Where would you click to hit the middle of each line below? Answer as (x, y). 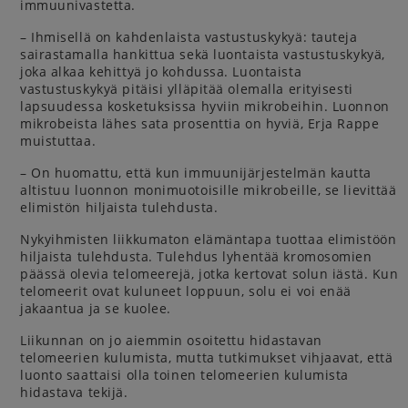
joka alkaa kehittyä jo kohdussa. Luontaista (161, 71)
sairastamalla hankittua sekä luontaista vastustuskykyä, (203, 54)
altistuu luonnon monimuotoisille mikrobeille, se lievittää (209, 190)
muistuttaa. (58, 141)
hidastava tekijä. (74, 392)
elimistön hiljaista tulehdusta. (119, 207)
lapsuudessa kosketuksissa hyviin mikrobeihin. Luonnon (205, 106)
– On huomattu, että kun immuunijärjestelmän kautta (196, 173)
